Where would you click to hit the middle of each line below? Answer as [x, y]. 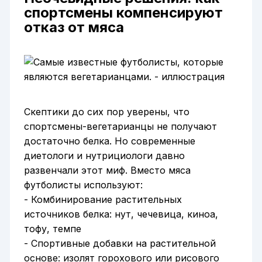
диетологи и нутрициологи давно [104, 156]
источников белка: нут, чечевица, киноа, [121, 214]
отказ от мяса [74, 27]
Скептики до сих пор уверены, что [106, 112]
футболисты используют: [83, 185]
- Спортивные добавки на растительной [120, 244]
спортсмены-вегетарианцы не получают [120, 127]
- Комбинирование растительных [103, 200]
